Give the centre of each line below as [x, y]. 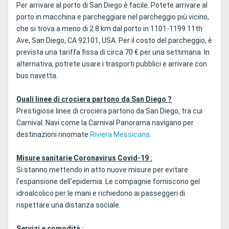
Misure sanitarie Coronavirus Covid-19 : [84, 158]
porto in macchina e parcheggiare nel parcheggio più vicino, [113, 17]
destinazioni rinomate [53, 135]
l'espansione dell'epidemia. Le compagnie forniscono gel [108, 182]
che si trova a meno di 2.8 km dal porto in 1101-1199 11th [109, 29]
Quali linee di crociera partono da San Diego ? [94, 99]
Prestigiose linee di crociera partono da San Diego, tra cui [109, 111]
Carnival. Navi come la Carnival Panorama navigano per [105, 123]
